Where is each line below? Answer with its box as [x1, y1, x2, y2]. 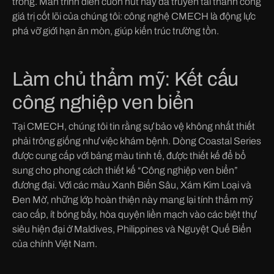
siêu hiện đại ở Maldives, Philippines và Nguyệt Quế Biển [12, 223, 251, 234]
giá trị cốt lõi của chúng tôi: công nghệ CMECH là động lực [12, 10, 256, 21]
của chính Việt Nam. [12, 238, 97, 249]
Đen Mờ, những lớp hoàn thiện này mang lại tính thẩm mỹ [12, 194, 253, 205]
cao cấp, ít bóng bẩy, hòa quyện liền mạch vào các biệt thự [12, 209, 256, 220]
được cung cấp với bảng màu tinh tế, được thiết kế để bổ [12, 150, 246, 161]
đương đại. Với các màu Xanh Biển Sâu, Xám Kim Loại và [12, 179, 251, 190]
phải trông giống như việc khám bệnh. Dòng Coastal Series [12, 135, 261, 146]
